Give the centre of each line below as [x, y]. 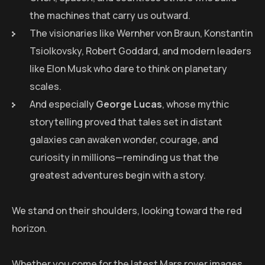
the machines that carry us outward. [110, 16]
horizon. [30, 229]
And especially [63, 104]
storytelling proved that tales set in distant [126, 122]
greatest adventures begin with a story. [118, 175]
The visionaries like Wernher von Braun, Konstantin [141, 33]
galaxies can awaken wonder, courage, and [124, 140]
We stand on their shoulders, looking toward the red [127, 211]
